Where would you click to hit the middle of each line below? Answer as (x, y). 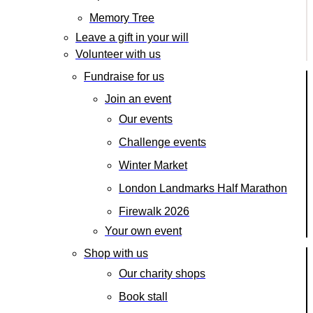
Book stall (143, 296)
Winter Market (153, 165)
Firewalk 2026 (154, 211)
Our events (146, 119)
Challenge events (162, 142)
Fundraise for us (124, 76)
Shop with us (116, 253)
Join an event (138, 99)
